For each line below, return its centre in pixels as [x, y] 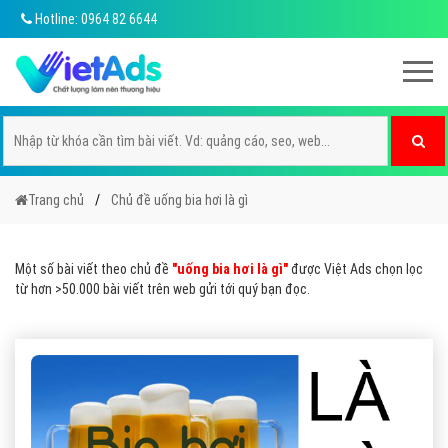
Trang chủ [56, 200]
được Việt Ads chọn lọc [355, 269]
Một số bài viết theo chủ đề [93, 269]
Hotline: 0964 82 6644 [94, 19]
